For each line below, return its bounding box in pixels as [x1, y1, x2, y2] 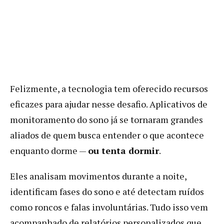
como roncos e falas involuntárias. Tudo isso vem [10, 200, 208, 213]
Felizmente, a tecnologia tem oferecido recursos [10, 82, 208, 94]
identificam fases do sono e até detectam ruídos [10, 185, 204, 197]
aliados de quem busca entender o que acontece [10, 128, 204, 141]
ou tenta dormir [88, 144, 159, 156]
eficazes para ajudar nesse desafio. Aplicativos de [10, 97, 207, 110]
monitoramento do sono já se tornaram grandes [10, 113, 203, 125]
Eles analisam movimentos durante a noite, [10, 169, 186, 182]
